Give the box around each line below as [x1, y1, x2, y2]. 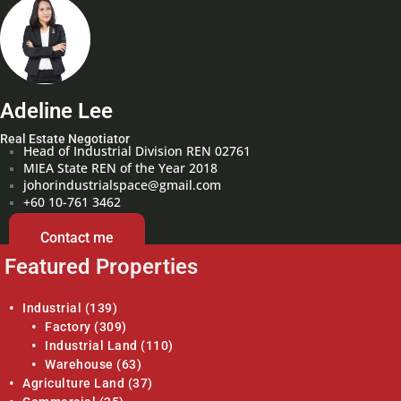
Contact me [40, 229, 115, 247]
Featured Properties [4, 254, 199, 280]
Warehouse [45, 357, 114, 372]
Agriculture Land [22, 376, 125, 391]
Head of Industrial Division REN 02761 [23, 142, 252, 160]
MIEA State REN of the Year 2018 [23, 159, 218, 177]
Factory [45, 320, 91, 335]
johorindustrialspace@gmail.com [23, 176, 222, 194]
